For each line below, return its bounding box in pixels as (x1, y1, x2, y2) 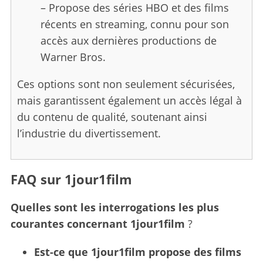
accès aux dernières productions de (40, 33, 217, 48)
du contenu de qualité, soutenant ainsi (16, 109, 207, 124)
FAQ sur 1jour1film (10, 170, 132, 188)
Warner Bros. (40, 49, 106, 64)
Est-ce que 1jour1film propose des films (33, 244, 241, 259)
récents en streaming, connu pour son (40, 16, 229, 31)
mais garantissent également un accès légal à (16, 93, 242, 107)
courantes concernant (10, 216, 127, 231)
